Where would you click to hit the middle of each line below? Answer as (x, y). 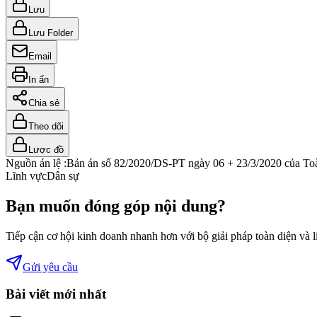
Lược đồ (46, 149)
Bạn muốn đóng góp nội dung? (116, 206)
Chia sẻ (44, 103)
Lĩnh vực (26, 175)
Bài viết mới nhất (56, 294)
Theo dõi (46, 126)
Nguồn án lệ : (36, 163)
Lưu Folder (51, 33)
